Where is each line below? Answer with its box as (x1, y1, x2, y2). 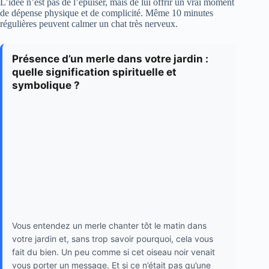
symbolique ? (12, 79, 80, 92)
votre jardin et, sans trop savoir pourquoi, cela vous (12, 233, 213, 244)
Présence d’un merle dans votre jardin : (12, 53, 208, 65)
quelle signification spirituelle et (12, 66, 177, 79)
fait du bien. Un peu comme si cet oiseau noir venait (12, 246, 215, 257)
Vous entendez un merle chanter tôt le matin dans (12, 220, 207, 231)
